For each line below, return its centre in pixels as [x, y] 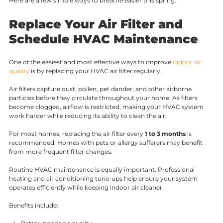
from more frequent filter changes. [60, 151]
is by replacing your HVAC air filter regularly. [95, 71]
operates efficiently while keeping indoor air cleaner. [86, 187]
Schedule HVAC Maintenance [103, 39]
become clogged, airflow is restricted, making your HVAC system [106, 107]
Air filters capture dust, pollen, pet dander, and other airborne [100, 89]
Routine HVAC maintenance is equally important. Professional [102, 169]
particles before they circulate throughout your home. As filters [103, 98]
